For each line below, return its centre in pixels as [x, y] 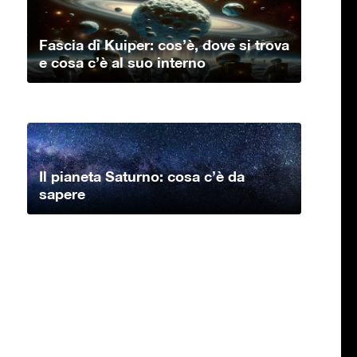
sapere [62, 194]
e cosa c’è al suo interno [122, 63]
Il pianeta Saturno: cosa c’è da [142, 177]
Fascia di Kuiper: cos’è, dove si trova [164, 45]
